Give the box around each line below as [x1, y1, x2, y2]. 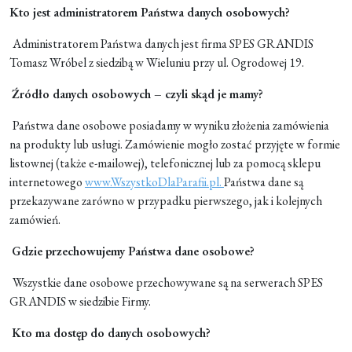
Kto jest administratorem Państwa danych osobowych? [9, 4, 290, 21]
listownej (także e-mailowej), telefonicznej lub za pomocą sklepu [9, 155, 321, 172]
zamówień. [9, 211, 60, 229]
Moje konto [35, 26, 93, 43]
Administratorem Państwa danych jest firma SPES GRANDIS [13, 35, 313, 53]
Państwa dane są [224, 174, 303, 191]
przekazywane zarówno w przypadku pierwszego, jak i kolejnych [9, 192, 322, 210]
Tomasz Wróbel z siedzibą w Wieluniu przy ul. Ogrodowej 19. [9, 54, 304, 71]
